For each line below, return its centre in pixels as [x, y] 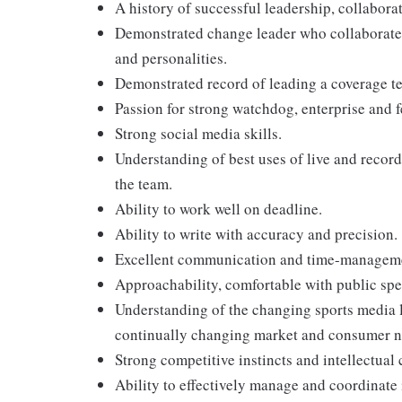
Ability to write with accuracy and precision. [256, 234]
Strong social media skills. [198, 133]
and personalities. [171, 58]
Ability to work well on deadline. [218, 209]
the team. [144, 184]
